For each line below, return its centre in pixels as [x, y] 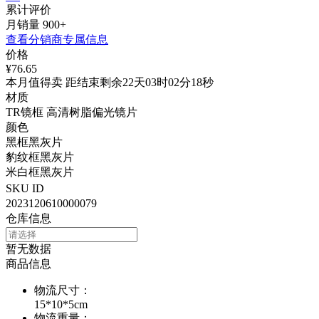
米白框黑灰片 [40, 172]
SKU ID [25, 189]
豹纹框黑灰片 [40, 157]
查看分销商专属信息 [57, 40]
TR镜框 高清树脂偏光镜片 [72, 113]
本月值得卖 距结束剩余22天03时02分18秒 [110, 83]
